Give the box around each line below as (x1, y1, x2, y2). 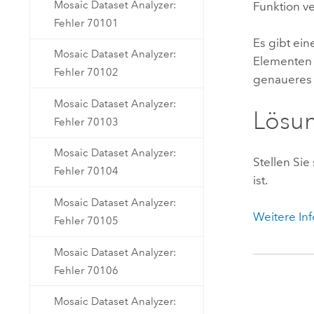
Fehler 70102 (54, 66, 119, 79)
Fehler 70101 (54, 16, 119, 29)
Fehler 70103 (54, 115, 119, 128)
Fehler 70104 (54, 165, 119, 178)
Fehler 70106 (54, 264, 119, 277)
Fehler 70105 (54, 214, 119, 228)
